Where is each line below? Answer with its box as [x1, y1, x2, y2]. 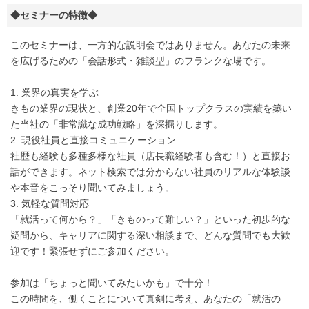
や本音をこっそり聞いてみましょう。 [10, 182, 175, 194]
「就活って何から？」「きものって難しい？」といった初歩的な [10, 214, 290, 226]
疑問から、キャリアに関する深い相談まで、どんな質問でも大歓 [10, 230, 290, 241]
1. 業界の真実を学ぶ [10, 87, 99, 99]
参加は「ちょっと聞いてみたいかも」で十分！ [10, 277, 213, 289]
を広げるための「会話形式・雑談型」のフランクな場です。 [10, 55, 271, 67]
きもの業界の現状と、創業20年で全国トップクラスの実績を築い [10, 103, 292, 114]
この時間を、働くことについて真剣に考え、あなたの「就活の [10, 293, 281, 305]
